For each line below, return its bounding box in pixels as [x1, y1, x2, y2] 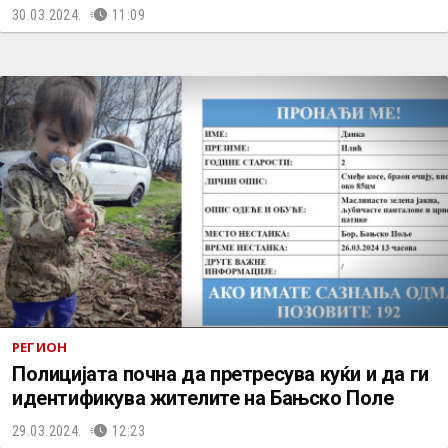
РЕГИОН [12, 338, 68, 356]
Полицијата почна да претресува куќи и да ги [12, 362, 429, 386]
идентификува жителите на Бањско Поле [12, 386, 394, 410]
